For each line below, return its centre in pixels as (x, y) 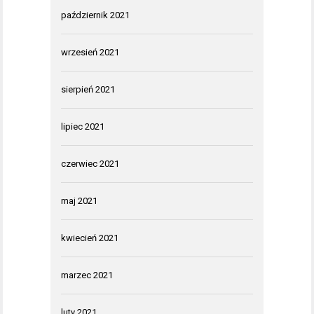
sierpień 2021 (88, 90)
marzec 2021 (87, 275)
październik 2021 (95, 15)
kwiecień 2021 (90, 238)
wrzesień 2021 (90, 53)
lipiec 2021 (83, 127)
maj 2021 (79, 201)
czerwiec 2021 (90, 164)
